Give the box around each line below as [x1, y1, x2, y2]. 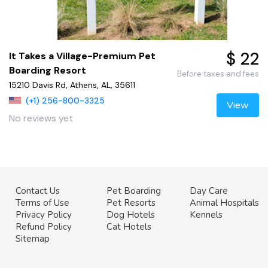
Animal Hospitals [190, 197, 260, 209]
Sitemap [15, 233, 50, 245]
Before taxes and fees [176, 69, 259, 80]
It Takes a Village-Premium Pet [9, 50, 156, 63]
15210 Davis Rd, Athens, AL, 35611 [9, 80, 135, 91]
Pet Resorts [106, 197, 156, 209]
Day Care [190, 185, 229, 197]
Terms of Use [15, 197, 69, 209]
